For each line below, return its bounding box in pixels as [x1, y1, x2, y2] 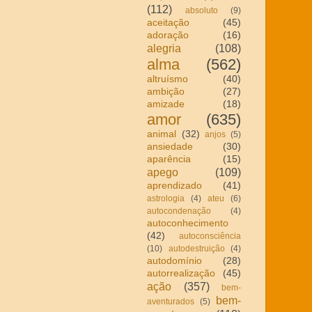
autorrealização [147, 267, 215, 279]
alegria [147, 41, 181, 54]
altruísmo [147, 73, 188, 84]
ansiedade [147, 141, 193, 152]
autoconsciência [179, 231, 241, 241]
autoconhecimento [147, 217, 228, 228]
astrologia [147, 193, 185, 203]
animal [147, 128, 176, 139]
